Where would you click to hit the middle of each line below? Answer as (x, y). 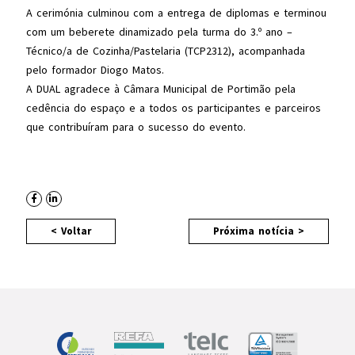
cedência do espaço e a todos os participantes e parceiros (173, 108)
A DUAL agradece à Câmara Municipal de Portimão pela (160, 89)
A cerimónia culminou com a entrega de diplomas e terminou (176, 13)
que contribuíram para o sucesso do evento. (136, 127)
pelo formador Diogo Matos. (95, 70)
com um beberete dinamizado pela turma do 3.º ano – (159, 32)
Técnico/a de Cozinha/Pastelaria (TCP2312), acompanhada (165, 51)
